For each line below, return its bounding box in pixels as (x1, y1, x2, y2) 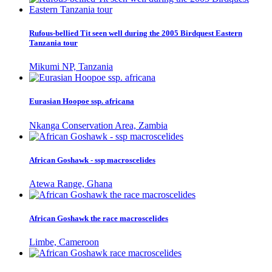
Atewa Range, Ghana (29, 178, 112, 189)
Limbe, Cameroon (29, 237, 99, 248)
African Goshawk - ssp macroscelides (29, 155, 155, 165)
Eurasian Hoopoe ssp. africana (29, 97, 134, 106)
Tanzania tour (29, 38, 78, 48)
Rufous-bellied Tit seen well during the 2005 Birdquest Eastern (29, 29, 242, 38)
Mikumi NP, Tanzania (29, 61, 113, 72)
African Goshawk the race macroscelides (29, 214, 168, 223)
